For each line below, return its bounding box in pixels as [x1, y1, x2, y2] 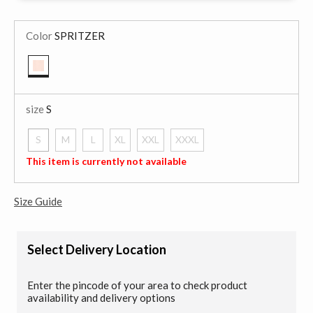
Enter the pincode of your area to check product [27, 278, 247, 291]
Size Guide [14, 194, 62, 208]
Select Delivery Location [27, 241, 166, 257]
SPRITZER [52, 29, 105, 42]
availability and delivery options [27, 291, 175, 304]
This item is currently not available [26, 155, 187, 167]
